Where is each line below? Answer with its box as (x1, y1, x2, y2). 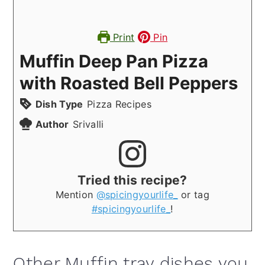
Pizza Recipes (86, 98, 151, 110)
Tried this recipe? (77, 172, 188, 188)
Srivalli (73, 118, 104, 130)
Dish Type (35, 98, 83, 110)
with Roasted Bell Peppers (20, 72, 238, 93)
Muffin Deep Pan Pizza (20, 50, 209, 72)
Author (35, 118, 69, 130)
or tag (177, 188, 209, 201)
